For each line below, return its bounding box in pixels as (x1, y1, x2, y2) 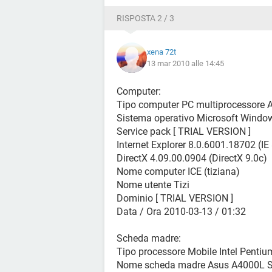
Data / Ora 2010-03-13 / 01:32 (117, 206, 246, 217)
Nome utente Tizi (117, 179, 189, 191)
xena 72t (147, 47, 176, 56)
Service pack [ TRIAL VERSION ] (117, 126, 251, 137)
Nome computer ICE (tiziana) (117, 166, 240, 177)
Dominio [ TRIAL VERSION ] (117, 192, 233, 204)
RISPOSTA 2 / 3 (117, 13, 174, 23)
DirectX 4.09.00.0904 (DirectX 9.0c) (117, 152, 267, 164)
